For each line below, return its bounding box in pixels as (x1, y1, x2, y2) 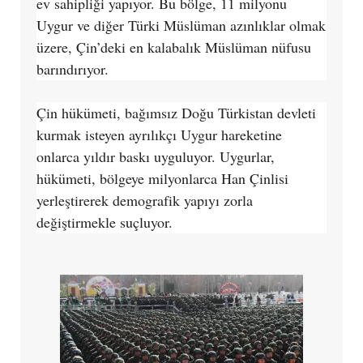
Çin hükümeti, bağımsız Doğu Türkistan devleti (36, 102, 316, 122)
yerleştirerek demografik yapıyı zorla (36, 190, 253, 210)
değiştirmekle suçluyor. (36, 211, 173, 232)
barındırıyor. (36, 58, 109, 79)
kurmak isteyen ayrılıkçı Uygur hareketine (36, 124, 282, 144)
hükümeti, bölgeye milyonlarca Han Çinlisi (36, 168, 288, 188)
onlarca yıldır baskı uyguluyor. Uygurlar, (36, 146, 275, 166)
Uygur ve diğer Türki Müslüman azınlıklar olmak (36, 15, 326, 35)
